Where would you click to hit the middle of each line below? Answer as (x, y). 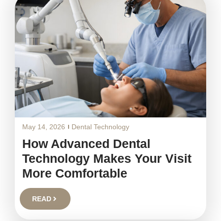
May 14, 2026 (44, 127)
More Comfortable (75, 173)
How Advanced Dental (87, 144)
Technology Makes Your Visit (107, 158)
